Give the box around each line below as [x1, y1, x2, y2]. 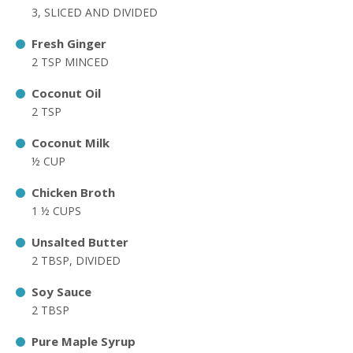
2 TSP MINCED [32, 54, 109, 69]
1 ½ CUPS [32, 203, 81, 218]
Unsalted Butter [32, 234, 128, 250]
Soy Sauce [32, 284, 95, 299]
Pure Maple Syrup [32, 333, 139, 349]
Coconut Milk [32, 135, 113, 150]
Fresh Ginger [32, 35, 110, 51]
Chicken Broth [32, 184, 118, 200]
